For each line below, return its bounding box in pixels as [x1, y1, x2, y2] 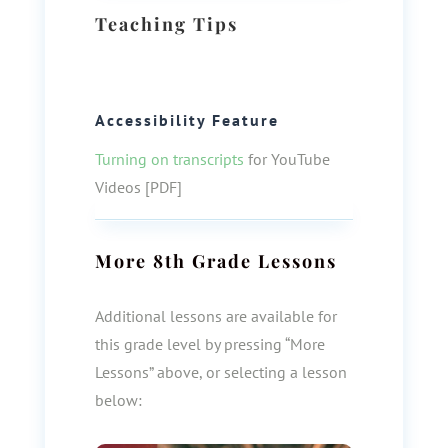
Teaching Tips [94, 12, 238, 36]
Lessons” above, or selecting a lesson [94, 362, 347, 382]
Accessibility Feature [94, 110, 279, 130]
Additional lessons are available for [94, 306, 337, 326]
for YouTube [243, 149, 330, 169]
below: [94, 390, 142, 410]
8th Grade [152, 249, 252, 273]
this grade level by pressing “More [94, 334, 325, 354]
